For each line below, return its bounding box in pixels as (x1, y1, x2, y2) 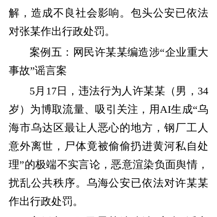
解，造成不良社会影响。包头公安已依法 (8, 7, 209, 19)
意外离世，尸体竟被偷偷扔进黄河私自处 (8, 140, 209, 153)
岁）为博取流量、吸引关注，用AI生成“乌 (8, 104, 209, 116)
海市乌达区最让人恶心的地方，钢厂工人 (8, 122, 209, 134)
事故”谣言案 (8, 64, 67, 77)
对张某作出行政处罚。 (8, 26, 115, 38)
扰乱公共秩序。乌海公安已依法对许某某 (8, 177, 209, 189)
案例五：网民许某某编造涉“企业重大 (29, 46, 209, 58)
